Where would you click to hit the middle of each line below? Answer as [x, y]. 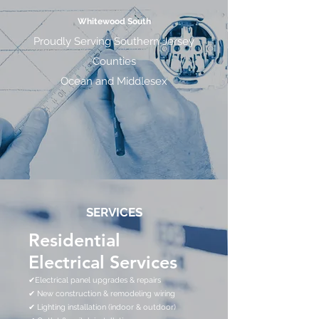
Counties [114, 61]
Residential [74, 240]
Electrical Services [103, 262]
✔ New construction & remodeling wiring [102, 294]
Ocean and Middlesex [114, 81]
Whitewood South [114, 21]
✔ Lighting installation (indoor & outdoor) [102, 307]
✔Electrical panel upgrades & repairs [95, 280]
